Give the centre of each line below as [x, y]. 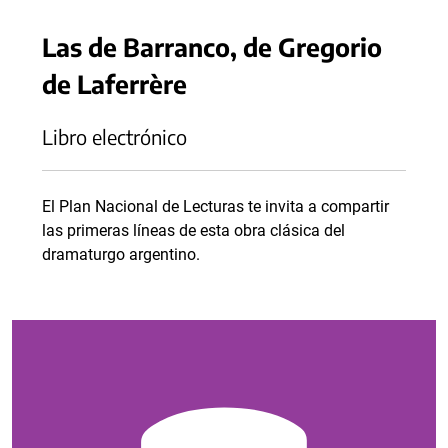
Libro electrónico [114, 136]
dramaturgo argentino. [121, 254]
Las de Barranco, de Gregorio [212, 46]
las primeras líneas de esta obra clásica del [193, 230]
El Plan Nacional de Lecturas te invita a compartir [215, 206]
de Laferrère [114, 83]
